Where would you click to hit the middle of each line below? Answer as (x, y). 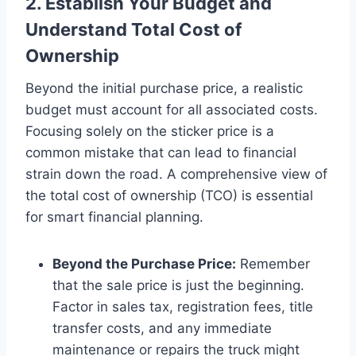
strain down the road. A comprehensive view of (176, 174)
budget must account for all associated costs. (172, 109)
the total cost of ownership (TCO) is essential (169, 195)
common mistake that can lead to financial (161, 152)
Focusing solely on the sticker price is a (150, 131)
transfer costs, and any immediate (162, 328)
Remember (273, 263)
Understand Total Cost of (133, 29)
